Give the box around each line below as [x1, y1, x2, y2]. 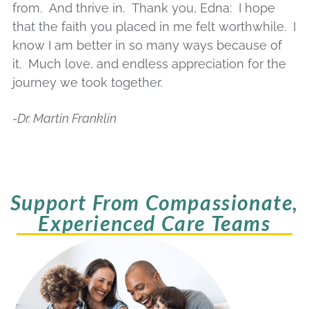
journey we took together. [12, 74, 162, 90]
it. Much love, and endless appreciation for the [12, 56, 286, 71]
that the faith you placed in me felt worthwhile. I [12, 19, 296, 34]
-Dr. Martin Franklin [12, 111, 117, 126]
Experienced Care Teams [38, 210, 271, 235]
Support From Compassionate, [10, 189, 299, 215]
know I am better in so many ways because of [12, 37, 282, 52]
